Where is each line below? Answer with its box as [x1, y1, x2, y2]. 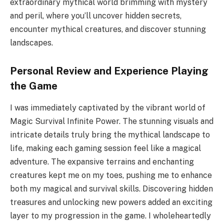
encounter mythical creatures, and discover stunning [10, 24, 206, 34]
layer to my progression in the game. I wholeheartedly [10, 211, 211, 221]
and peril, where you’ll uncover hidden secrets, [10, 11, 181, 21]
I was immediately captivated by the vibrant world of [10, 103, 205, 113]
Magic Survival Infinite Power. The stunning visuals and [10, 116, 213, 126]
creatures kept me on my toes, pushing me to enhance [10, 170, 212, 180]
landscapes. [10, 38, 53, 48]
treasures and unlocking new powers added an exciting [10, 197, 212, 207]
